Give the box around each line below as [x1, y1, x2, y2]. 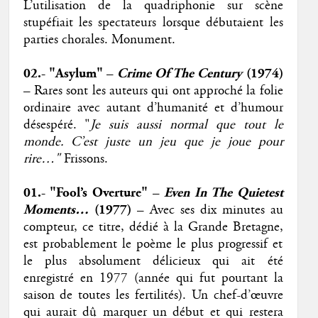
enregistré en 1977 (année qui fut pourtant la [23, 270, 283, 287]
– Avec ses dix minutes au [131, 202, 283, 219]
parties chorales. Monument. [23, 31, 175, 49]
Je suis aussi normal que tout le [90, 116, 283, 134]
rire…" [23, 150, 60, 168]
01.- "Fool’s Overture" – [23, 185, 165, 202]
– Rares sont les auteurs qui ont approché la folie [23, 82, 283, 100]
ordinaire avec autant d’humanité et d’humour [23, 99, 283, 117]
